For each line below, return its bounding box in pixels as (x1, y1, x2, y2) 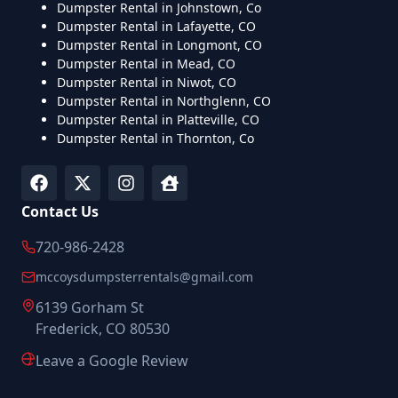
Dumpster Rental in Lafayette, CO (57, 17, 256, 35)
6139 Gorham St (36, 297, 144, 317)
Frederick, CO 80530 (36, 318, 170, 338)
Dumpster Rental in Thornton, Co (57, 129, 254, 147)
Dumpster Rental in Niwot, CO (57, 73, 236, 91)
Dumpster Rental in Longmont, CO (57, 36, 262, 53)
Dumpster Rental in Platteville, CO (57, 110, 259, 128)
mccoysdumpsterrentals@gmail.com (36, 267, 253, 285)
